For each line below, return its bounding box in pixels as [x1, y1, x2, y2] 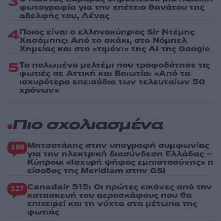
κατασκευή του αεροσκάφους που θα [27, 190, 192, 201]
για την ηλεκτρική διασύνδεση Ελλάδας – [27, 148, 212, 160]
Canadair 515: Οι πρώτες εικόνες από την [27, 182, 212, 193]
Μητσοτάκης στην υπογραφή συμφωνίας [27, 140, 209, 151]
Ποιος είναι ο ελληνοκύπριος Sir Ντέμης [19, 27, 194, 38]
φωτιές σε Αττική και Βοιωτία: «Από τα [19, 68, 190, 79]
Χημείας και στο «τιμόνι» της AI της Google [19, 43, 210, 55]
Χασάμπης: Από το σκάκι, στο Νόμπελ [19, 35, 187, 46]
